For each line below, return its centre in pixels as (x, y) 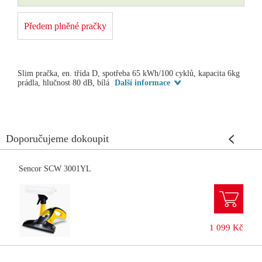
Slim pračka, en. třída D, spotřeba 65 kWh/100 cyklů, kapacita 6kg (129, 73)
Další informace (142, 82)
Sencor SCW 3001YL (55, 168)
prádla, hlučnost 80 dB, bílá (65, 82)
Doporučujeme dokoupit (57, 138)
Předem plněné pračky (65, 26)
